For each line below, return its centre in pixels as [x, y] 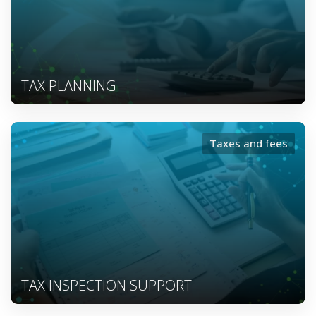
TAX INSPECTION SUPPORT [107, 285]
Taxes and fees [249, 144]
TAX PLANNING [68, 86]
